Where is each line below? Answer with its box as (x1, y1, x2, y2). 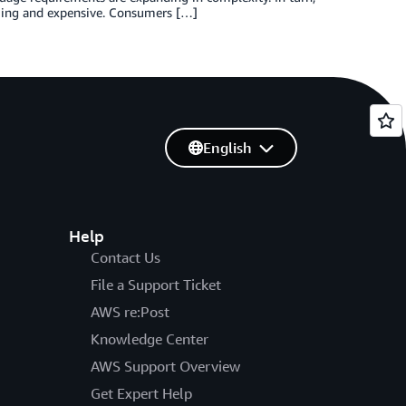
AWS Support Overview (90, 357, 240, 375)
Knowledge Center (90, 330, 208, 348)
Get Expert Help (90, 384, 192, 402)
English (202, 139, 252, 157)
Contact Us (90, 248, 160, 266)
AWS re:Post (90, 303, 169, 321)
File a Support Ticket (90, 275, 221, 294)
